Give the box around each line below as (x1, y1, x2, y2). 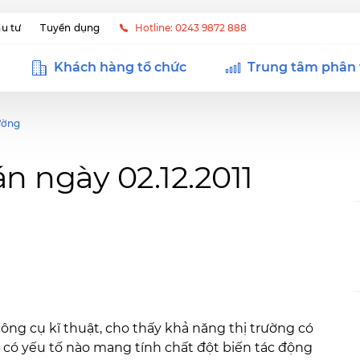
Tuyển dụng (40, 22, 100, 34)
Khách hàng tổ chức (54, 59, 186, 75)
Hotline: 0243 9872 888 (135, 22, 247, 34)
